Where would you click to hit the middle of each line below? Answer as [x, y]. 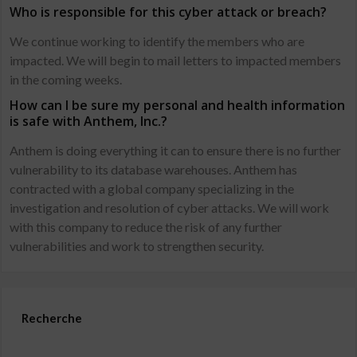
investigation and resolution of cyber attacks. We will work [170, 208]
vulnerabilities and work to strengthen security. [137, 246]
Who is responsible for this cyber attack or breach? [169, 12]
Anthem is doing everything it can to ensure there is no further [176, 150]
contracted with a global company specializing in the [152, 188]
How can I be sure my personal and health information [178, 105]
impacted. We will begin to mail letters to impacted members [176, 60]
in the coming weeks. [66, 79]
